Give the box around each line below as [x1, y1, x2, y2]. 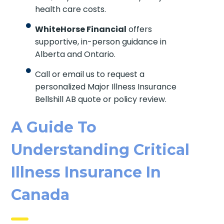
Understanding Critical [11, 140, 190, 159]
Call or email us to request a [34, 68, 144, 80]
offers [126, 23, 152, 35]
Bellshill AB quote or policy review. [34, 93, 166, 105]
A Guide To [11, 117, 97, 136]
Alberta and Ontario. [34, 48, 115, 60]
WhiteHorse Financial [34, 23, 126, 35]
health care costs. [34, 3, 106, 15]
